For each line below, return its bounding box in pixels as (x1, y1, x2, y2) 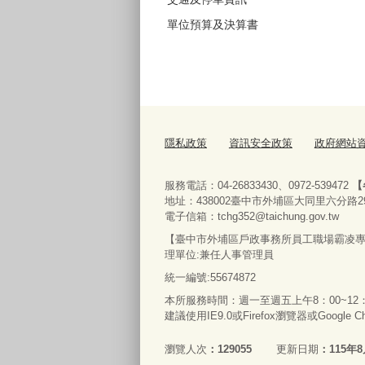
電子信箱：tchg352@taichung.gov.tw (165, 209, 339, 222)
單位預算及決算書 (167, 17, 258, 31)
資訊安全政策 (228, 137, 292, 149)
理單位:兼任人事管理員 (165, 248, 274, 261)
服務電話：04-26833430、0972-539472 (165, 178, 352, 191)
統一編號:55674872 (165, 270, 256, 284)
